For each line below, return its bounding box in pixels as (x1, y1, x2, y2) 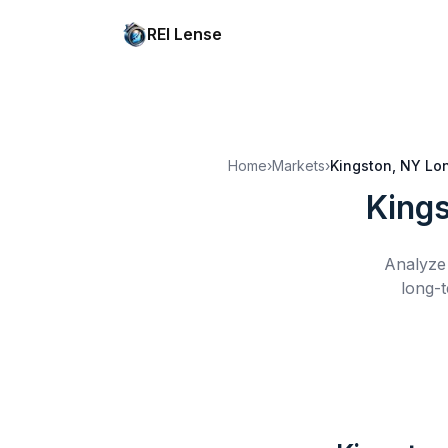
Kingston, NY (330, 157, 421, 174)
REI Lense (147, 24, 222, 44)
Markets (272, 157, 325, 174)
